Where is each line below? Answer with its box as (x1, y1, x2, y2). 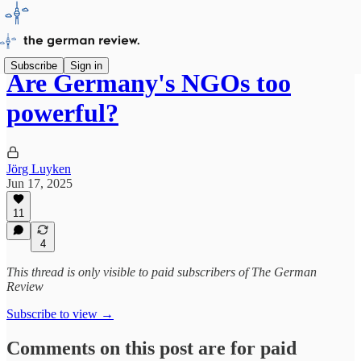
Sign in (70, 59, 102, 72)
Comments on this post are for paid (6, 337, 297, 359)
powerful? (6, 98, 118, 128)
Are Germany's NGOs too (6, 68, 291, 98)
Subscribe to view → (6, 307, 114, 321)
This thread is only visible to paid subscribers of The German (6, 265, 317, 279)
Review (6, 280, 44, 293)
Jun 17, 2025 (6, 176, 73, 190)
